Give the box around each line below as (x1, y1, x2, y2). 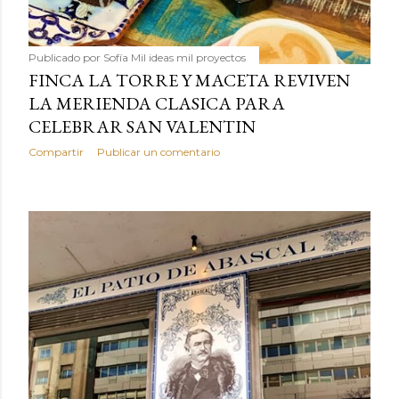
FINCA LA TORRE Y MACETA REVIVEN (28, 69, 350, 93)
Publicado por (28, 51, 103, 65)
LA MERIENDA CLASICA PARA (28, 92, 285, 116)
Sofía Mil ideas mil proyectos (103, 51, 246, 65)
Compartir (28, 145, 84, 159)
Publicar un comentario (97, 145, 220, 159)
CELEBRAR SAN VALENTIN (28, 115, 256, 139)
